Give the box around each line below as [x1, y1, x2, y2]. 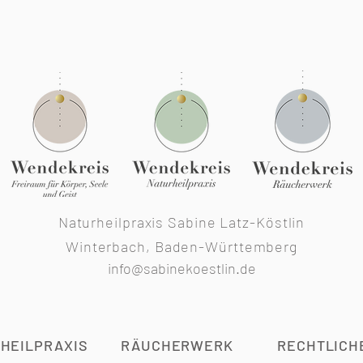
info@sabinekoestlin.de [107, 259, 256, 277]
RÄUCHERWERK [121, 336, 233, 354]
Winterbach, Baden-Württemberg [65, 237, 298, 255]
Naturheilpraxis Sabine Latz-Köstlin [58, 213, 305, 231]
